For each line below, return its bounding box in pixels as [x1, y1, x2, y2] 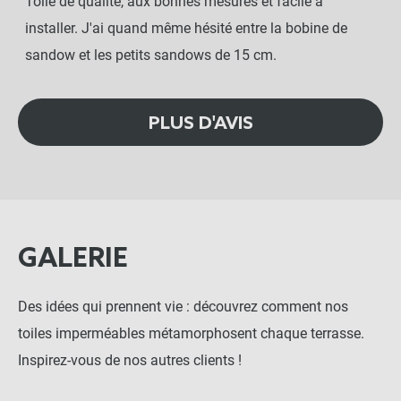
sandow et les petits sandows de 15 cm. [25, 46, 277, 64]
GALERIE [18, 243, 128, 276]
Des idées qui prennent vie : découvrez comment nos [18, 298, 348, 315]
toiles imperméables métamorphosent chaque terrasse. [18, 325, 364, 342]
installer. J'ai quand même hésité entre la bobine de [25, 19, 347, 37]
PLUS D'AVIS [148, 113, 253, 135]
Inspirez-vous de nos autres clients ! [18, 352, 242, 369]
